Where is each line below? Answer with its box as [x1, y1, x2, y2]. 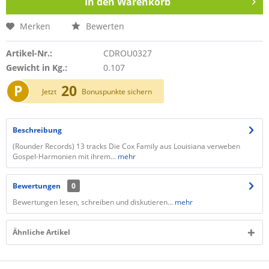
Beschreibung [13, 125, 62, 135]
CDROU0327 [103, 47, 152, 59]
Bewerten [83, 20, 124, 32]
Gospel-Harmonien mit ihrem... [13, 151, 116, 162]
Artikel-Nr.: [6, 47, 52, 59]
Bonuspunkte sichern [82, 86, 152, 97]
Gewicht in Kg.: [6, 62, 67, 73]
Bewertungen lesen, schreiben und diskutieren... [13, 197, 173, 207]
